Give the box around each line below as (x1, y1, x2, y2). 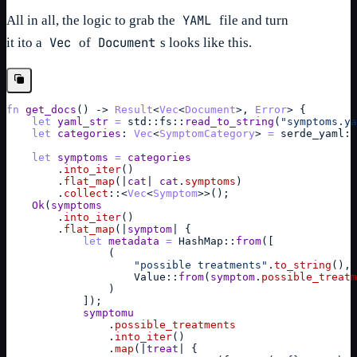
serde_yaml (280, 127, 344, 139)
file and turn (215, 12, 288, 28)
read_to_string (185, 115, 274, 127)
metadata (108, 234, 159, 247)
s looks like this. (159, 34, 252, 50)
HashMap (178, 234, 223, 247)
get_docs (25, 103, 76, 116)
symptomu (83, 306, 134, 319)
